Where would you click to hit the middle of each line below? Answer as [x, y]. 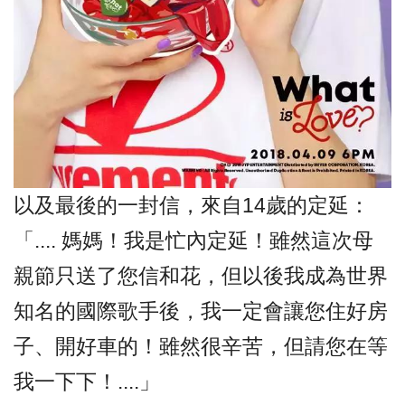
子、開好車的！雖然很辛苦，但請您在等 [201, 347]
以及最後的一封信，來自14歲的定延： [192, 206]
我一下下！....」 [87, 382]
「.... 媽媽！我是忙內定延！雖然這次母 [193, 241]
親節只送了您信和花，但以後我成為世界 [201, 276]
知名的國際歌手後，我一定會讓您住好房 [201, 311]
